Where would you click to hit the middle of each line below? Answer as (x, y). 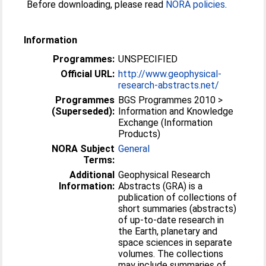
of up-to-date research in (171, 220)
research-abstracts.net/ (169, 85)
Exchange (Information (166, 123)
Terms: (99, 160)
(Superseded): (83, 111)
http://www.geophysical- (170, 74)
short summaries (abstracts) (178, 209)
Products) (140, 134)
